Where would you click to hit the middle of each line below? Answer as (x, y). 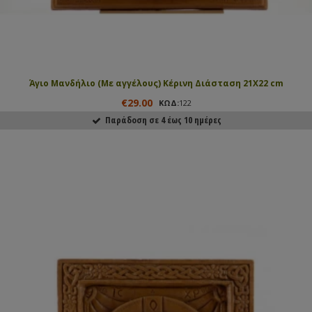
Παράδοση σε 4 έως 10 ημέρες (161, 119)
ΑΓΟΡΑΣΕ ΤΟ (163, 146)
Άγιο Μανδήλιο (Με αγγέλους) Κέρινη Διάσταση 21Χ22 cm (156, 83)
